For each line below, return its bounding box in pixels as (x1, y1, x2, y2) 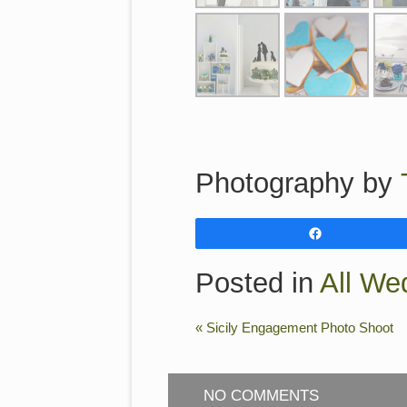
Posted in (195, 267, 320, 299)
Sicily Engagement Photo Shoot (203, 319, 393, 335)
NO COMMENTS (203, 386, 319, 404)
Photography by (195, 167, 401, 199)
